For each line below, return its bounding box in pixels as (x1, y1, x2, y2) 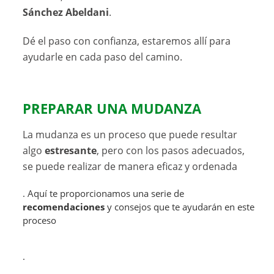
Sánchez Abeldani (23, 5, 109, 19)
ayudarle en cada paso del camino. (23, 50, 183, 64)
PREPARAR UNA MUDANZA (23, 99, 202, 117)
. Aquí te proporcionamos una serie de (23, 187, 185, 199)
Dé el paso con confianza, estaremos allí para (23, 34, 231, 48)
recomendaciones (23, 201, 105, 213)
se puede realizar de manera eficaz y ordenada (23, 159, 238, 173)
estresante (45, 143, 97, 157)
